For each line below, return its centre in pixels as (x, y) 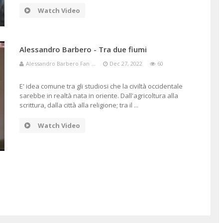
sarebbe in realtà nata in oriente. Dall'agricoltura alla (99, 96)
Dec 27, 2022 (126, 63)
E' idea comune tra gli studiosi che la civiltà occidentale (101, 86)
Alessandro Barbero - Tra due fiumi (83, 49)
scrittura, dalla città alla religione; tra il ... (79, 105)
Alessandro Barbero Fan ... (60, 63)
